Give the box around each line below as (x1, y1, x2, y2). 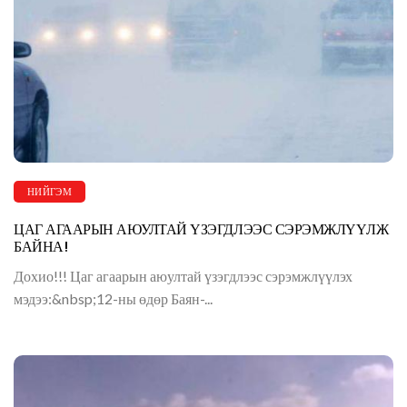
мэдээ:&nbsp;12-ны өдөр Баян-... (14, 290, 213, 308)
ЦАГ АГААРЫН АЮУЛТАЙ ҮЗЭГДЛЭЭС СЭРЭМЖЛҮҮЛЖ (14, 219, 389, 241)
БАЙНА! (14, 236, 68, 258)
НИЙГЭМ (27, 184, 72, 200)
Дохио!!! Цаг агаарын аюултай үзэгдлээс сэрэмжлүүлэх (14, 267, 352, 285)
